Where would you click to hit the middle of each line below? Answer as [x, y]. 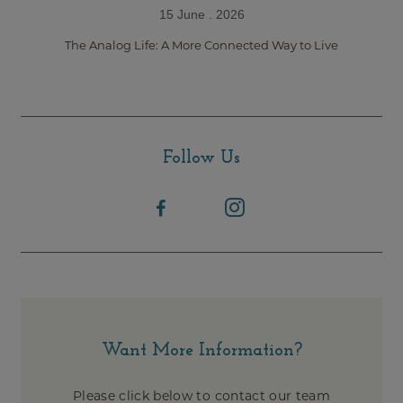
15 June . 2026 [201, 14]
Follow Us [201, 158]
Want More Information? [201, 350]
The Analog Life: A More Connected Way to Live [201, 46]
